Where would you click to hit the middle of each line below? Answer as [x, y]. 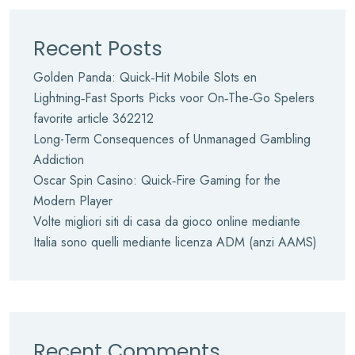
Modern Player [73, 201]
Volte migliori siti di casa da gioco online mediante [167, 221]
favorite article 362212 [94, 118]
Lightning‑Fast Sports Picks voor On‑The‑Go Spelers [174, 98]
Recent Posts [98, 49]
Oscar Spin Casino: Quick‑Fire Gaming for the [157, 180]
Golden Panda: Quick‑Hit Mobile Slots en [145, 77]
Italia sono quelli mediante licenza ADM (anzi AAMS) [175, 242]
